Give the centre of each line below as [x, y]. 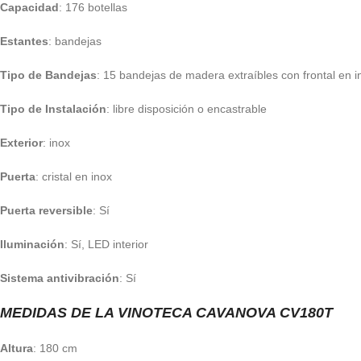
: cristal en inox [74, 176]
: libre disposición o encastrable [187, 109]
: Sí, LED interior [106, 244]
